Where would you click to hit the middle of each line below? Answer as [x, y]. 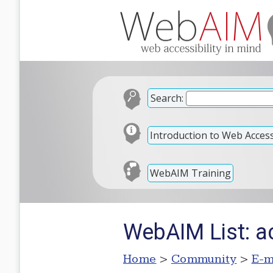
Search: [167, 98]
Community [204, 259]
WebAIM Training [190, 173]
